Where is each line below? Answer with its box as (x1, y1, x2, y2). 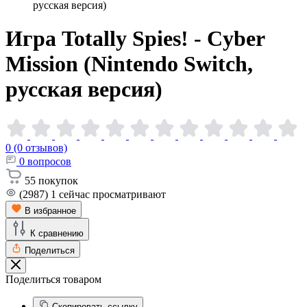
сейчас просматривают (59, 188, 166, 200)
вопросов (27, 155, 71, 167)
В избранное (25, 205, 76, 216)
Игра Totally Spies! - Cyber (5, 26, 265, 51)
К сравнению (30, 228, 84, 238)
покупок (38, 174, 78, 186)
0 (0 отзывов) (5, 141, 67, 153)
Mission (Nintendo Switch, (5, 51, 253, 77)
